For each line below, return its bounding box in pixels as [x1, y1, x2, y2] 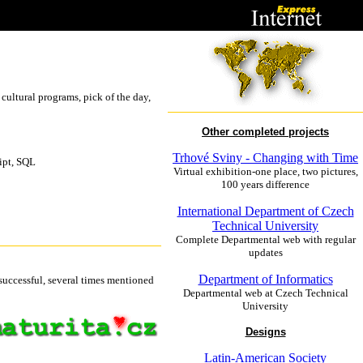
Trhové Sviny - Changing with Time [173, 151, 358, 164]
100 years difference [221, 178, 310, 190]
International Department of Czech [177, 204, 354, 218]
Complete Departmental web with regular [175, 233, 356, 246]
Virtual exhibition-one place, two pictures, [173, 165, 358, 177]
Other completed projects [202, 126, 329, 138]
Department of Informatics [198, 272, 333, 286]
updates [248, 246, 283, 258]
